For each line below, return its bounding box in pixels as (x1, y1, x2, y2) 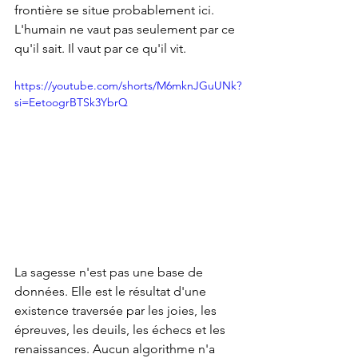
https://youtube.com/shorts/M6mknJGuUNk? (14, 78, 241, 93)
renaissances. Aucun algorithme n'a (14, 340, 218, 356)
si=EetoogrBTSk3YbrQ (14, 95, 128, 109)
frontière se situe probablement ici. (14, 2, 217, 18)
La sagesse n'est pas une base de (14, 264, 206, 280)
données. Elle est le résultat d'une (14, 283, 209, 299)
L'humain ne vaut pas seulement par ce (14, 22, 238, 37)
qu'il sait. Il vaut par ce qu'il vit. (14, 41, 186, 56)
